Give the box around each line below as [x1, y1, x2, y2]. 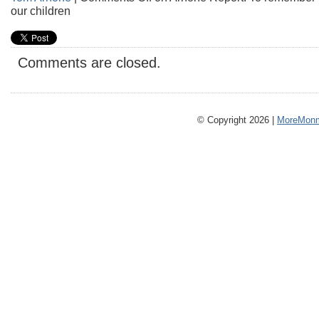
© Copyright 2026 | [197, 115, 277, 125]
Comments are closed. [18, 55, 161, 70]
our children [11, 4, 70, 17]
